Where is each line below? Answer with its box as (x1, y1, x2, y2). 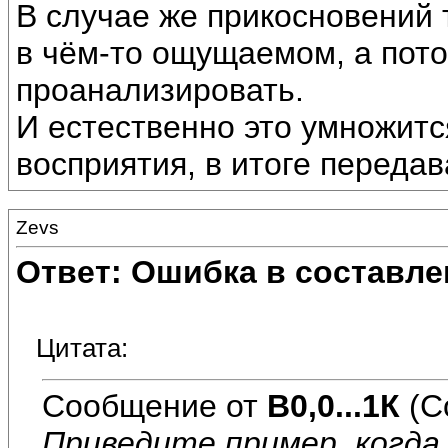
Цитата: (36, 333, 128, 364)
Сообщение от (42, 387, 267, 424)
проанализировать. (16, 72, 304, 109)
